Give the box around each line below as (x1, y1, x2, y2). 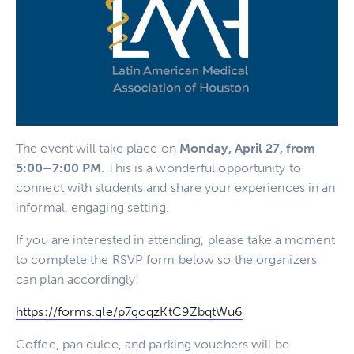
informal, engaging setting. (16, 200, 169, 216)
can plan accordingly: (16, 272, 140, 288)
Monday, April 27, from (179, 141, 316, 156)
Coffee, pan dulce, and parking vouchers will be (16, 337, 289, 352)
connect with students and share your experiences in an (16, 180, 336, 196)
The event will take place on (16, 141, 179, 156)
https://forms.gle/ (16, 304, 118, 320)
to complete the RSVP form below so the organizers (16, 252, 317, 268)
